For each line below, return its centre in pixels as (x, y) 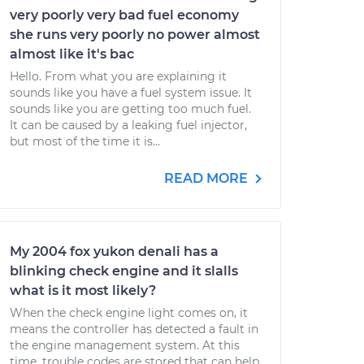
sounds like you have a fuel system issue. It (131, 93)
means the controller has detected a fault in (134, 329)
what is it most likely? (83, 290)
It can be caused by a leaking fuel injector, (128, 125)
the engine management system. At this (125, 345)
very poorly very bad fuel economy (124, 15)
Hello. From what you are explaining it (118, 76)
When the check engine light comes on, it (129, 313)
